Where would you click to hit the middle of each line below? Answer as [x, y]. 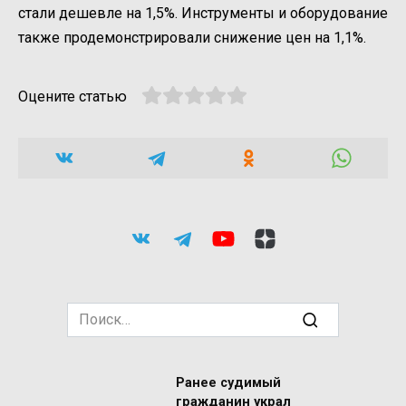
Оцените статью [72, 96]
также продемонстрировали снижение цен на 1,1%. [192, 37]
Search [88, 313]
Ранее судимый [228, 383]
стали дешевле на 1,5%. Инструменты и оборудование [203, 13]
